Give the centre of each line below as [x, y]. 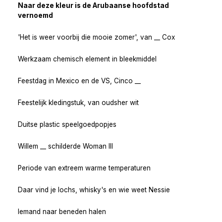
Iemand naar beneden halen [62, 211]
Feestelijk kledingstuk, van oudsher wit [78, 102]
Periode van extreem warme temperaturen [84, 168]
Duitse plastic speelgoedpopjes [67, 124]
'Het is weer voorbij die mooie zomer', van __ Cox [96, 37]
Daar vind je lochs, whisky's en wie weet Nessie [94, 190]
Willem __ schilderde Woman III [65, 146]
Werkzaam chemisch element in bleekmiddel [87, 59]
